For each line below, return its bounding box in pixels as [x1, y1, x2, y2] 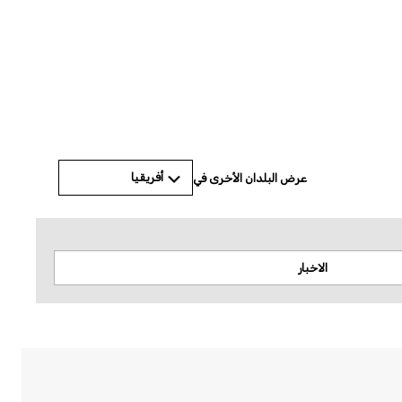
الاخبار [297, 261, 328, 275]
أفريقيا [131, 170, 163, 184]
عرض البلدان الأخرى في [193, 170, 307, 185]
